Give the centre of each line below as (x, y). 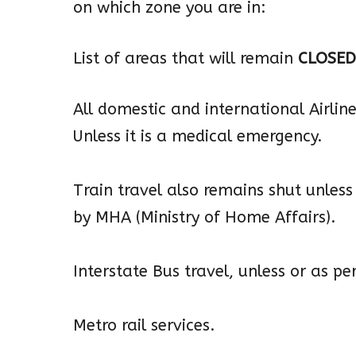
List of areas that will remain (186, 59)
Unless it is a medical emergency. (198, 137)
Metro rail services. (144, 326)
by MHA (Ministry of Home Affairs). (205, 218)
